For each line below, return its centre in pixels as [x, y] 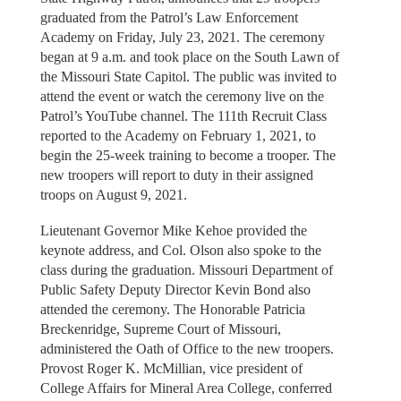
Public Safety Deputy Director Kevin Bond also [175, 290]
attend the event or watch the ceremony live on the [182, 96]
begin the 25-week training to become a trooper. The [188, 155]
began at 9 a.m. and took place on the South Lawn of [189, 56]
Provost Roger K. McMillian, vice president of [171, 369]
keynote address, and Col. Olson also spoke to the [180, 251]
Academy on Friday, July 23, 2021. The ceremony [182, 37]
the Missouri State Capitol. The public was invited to [188, 76]
